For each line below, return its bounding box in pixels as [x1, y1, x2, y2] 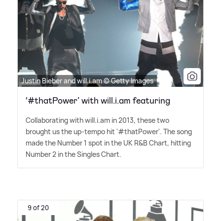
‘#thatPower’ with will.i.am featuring [26, 95, 170, 107]
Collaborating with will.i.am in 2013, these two [26, 115, 169, 125]
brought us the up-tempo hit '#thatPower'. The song [26, 127, 192, 137]
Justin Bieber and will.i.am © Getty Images [21, 76, 153, 86]
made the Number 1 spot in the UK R [26, 138, 139, 148]
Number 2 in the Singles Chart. [26, 149, 121, 159]
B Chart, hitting [143, 138, 191, 148]
